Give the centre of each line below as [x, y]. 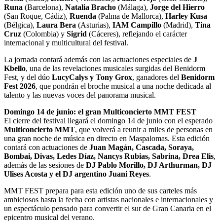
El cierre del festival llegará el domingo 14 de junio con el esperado [108, 121]
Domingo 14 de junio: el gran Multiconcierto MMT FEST [100, 112]
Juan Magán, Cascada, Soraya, [142, 147]
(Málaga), [133, 7]
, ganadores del [157, 77]
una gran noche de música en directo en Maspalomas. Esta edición [107, 139]
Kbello [15, 69]
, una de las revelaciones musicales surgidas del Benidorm [115, 69]
